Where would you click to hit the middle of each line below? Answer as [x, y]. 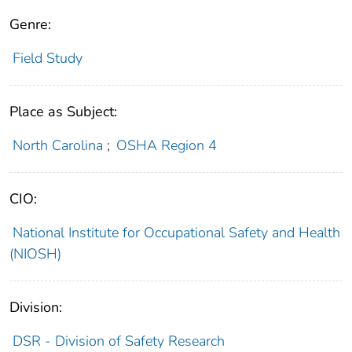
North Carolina [57, 146]
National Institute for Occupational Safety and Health [176, 233]
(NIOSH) [35, 254]
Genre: [30, 25]
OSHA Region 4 [167, 146]
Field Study [47, 59]
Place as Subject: [63, 112]
